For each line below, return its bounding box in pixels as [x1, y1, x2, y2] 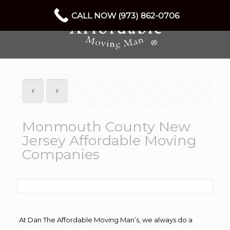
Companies [22, 146, 100, 163]
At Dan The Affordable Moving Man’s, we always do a [18, 216, 193, 224]
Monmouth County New [22, 118, 190, 135]
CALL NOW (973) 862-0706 [71, 10, 179, 21]
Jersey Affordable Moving [22, 132, 197, 149]
